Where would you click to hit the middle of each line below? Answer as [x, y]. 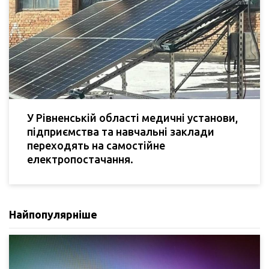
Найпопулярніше [53, 215]
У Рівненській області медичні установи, [132, 118]
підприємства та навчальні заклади [121, 132]
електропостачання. [80, 159]
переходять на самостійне [96, 146]
